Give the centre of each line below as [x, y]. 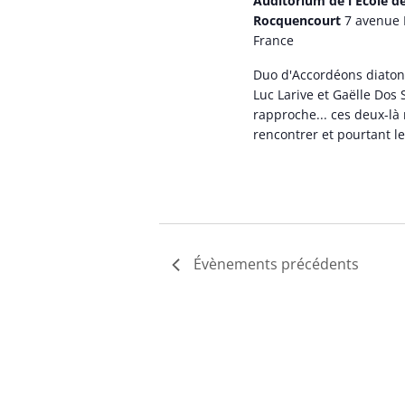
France [274, 41]
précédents [319, 264]
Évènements [236, 264]
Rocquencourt [299, 21]
